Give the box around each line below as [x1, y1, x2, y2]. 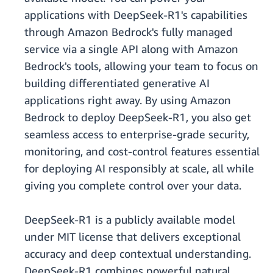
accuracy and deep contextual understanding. [24, 247, 251, 261]
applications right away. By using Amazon [24, 93, 231, 107]
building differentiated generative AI [24, 76, 210, 90]
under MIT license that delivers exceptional [24, 230, 241, 244]
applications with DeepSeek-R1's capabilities [24, 8, 247, 22]
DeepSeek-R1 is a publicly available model [24, 213, 235, 227]
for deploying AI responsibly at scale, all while [24, 161, 254, 175]
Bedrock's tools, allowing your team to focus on [24, 59, 258, 73]
